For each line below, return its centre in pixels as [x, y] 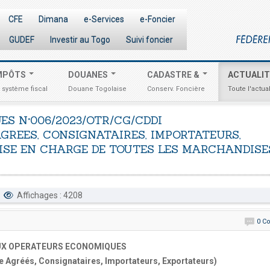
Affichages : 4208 [49, 195]
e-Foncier [157, 19]
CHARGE [64, 149]
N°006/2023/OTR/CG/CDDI [90, 120]
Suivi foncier [149, 40]
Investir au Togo [80, 40]
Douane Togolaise [97, 89]
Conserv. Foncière [176, 89]
